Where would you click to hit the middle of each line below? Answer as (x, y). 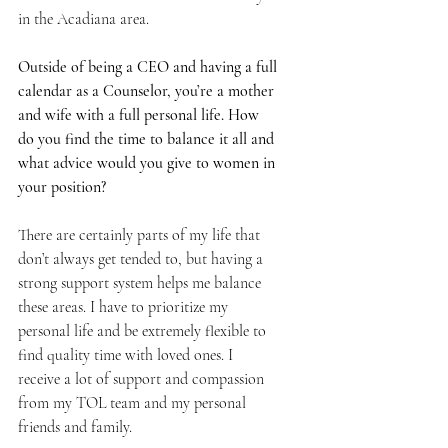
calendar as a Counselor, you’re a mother (148, 91)
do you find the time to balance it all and (148, 139)
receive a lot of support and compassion (143, 379)
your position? (64, 187)
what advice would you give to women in (148, 163)
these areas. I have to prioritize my (125, 307)
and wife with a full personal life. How (140, 115)
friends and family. (75, 427)
